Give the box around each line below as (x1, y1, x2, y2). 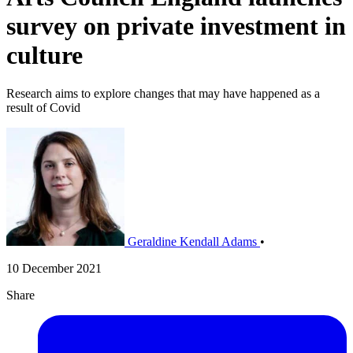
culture (6, 40, 83, 69)
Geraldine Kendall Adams (128, 235, 257, 249)
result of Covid (6, 101, 80, 115)
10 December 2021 (6, 262, 102, 276)
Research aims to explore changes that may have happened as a (6, 87, 320, 101)
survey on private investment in (6, 11, 346, 40)
